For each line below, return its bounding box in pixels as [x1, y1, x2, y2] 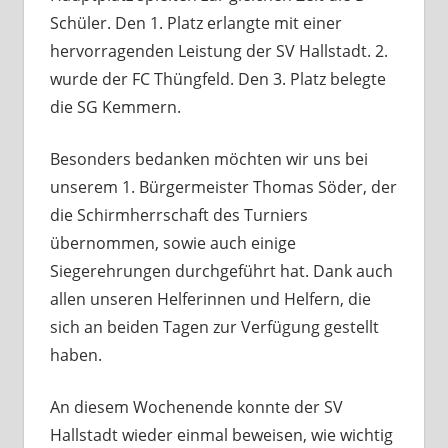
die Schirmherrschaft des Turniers [49, 204, 308, 227]
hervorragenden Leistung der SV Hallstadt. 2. [49, 40, 388, 63]
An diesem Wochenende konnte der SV [49, 396, 343, 419]
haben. [49, 344, 102, 367]
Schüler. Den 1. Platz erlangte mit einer [49, 12, 342, 35]
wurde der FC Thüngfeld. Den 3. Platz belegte [49, 68, 386, 91]
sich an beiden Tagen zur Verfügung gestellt [49, 316, 379, 339]
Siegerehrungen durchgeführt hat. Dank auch [49, 260, 393, 283]
